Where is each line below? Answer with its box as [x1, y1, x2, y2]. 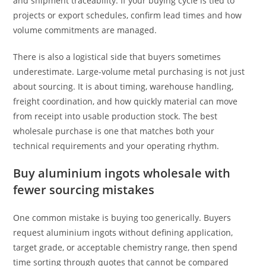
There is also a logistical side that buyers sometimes [13, 51, 221, 62]
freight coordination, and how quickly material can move [13, 96, 238, 107]
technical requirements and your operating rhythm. [13, 140, 220, 151]
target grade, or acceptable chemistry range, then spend [13, 242, 238, 253]
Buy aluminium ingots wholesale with [13, 165, 231, 181]
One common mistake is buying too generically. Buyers [13, 212, 232, 223]
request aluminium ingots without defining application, [13, 227, 233, 238]
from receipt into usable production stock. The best [13, 110, 218, 122]
